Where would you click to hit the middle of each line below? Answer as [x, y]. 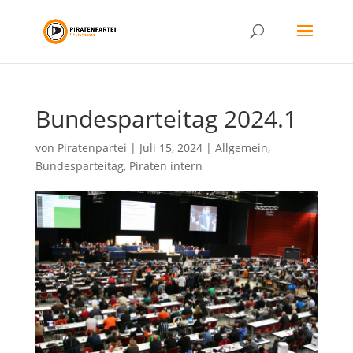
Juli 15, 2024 [171, 148]
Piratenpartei [92, 148]
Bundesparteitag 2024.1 [166, 119]
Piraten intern [165, 166]
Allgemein [241, 148]
